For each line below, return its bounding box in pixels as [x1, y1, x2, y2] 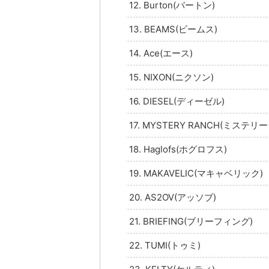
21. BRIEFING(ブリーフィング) [129, 215, 253, 227]
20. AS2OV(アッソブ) [129, 191, 216, 203]
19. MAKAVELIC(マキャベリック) [129, 167, 263, 179]
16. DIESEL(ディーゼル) [129, 95, 225, 107]
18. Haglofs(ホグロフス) [129, 143, 227, 155]
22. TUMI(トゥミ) [129, 239, 201, 251]
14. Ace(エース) [129, 47, 193, 59]
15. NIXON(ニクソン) [129, 71, 214, 83]
